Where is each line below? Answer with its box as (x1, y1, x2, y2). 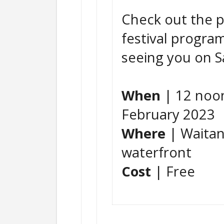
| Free (151, 162, 195, 181)
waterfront (121, 143, 191, 162)
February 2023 (121, 105, 215, 124)
